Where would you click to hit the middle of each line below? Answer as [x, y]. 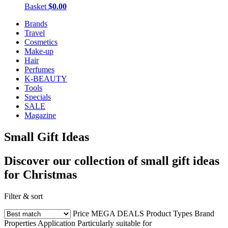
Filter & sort [23, 196]
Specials [38, 97]
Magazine [40, 115]
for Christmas [40, 174]
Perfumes [39, 69]
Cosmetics [41, 42]
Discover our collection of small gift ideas [112, 161]
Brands [36, 24]
